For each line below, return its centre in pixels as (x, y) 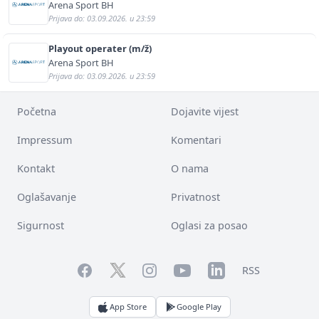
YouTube (194, 268)
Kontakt (36, 168)
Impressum (45, 140)
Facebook (99, 268)
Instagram (167, 270)
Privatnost (195, 197)
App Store (128, 306)
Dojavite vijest (205, 111)
